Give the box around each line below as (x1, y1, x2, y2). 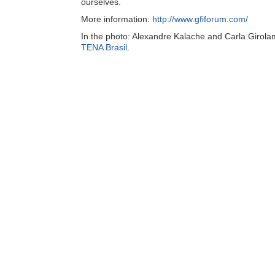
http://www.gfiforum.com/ (152, 14, 248, 24)
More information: (81, 14, 152, 24)
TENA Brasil (81, 42, 127, 52)
